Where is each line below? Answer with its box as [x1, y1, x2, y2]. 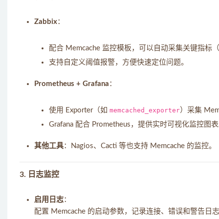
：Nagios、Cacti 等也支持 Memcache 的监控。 [64, 142, 216, 150]
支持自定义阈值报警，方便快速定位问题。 [49, 59, 188, 66]
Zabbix [34, 18, 57, 25]
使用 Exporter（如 [49, 107, 109, 114]
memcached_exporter [109, 107, 180, 114]
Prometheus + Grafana [34, 80, 109, 88]
